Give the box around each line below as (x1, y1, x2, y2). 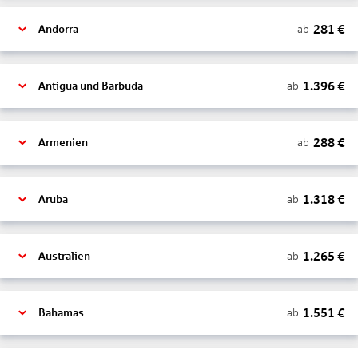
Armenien (38, 137, 88, 149)
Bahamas (38, 307, 84, 319)
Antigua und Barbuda (38, 80, 143, 92)
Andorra (38, 23, 78, 35)
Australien (38, 250, 90, 262)
